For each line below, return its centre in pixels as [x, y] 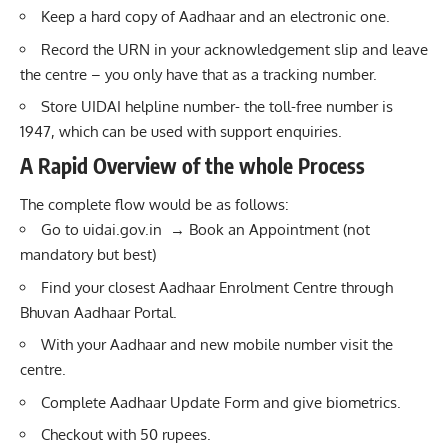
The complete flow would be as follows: [154, 205]
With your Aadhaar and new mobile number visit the [217, 345]
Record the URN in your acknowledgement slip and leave [234, 49]
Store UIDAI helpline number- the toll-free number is [217, 107]
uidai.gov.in [122, 230]
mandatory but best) [88, 255]
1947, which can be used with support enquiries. [181, 132]
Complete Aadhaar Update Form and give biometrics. [221, 402]
